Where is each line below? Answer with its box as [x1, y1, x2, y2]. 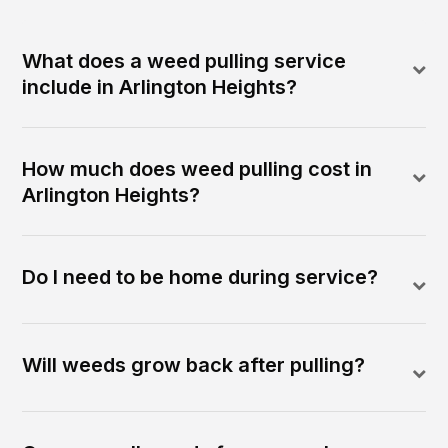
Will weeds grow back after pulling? [22, 353, 366, 378]
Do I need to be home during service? [22, 265, 379, 290]
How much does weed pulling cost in [22, 157, 373, 182]
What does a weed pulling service [22, 49, 347, 74]
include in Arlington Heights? [22, 75, 298, 100]
